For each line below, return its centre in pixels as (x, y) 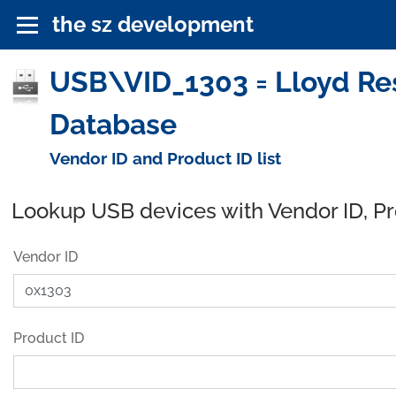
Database (113, 124)
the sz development (153, 24)
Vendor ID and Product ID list (165, 158)
